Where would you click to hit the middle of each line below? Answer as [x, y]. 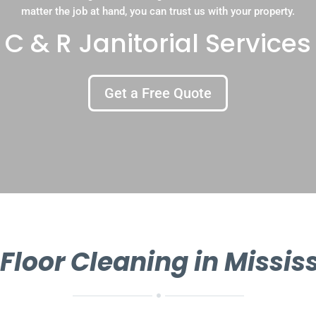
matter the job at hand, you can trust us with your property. [158, 11]
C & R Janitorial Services [158, 43]
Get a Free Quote [158, 93]
